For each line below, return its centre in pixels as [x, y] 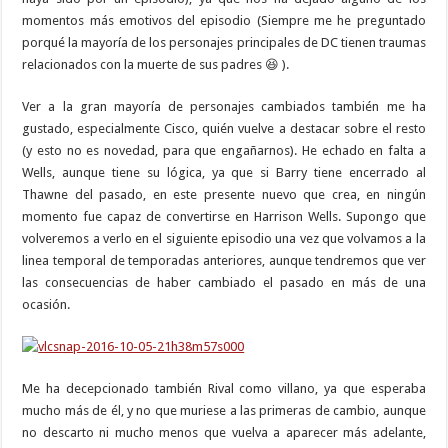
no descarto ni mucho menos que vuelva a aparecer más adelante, [224, 432]
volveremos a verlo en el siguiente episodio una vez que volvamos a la [224, 238]
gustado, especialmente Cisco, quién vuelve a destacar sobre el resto [224, 128]
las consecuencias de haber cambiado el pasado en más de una [224, 282]
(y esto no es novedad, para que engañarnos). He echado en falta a [224, 150]
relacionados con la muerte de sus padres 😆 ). [156, 64]
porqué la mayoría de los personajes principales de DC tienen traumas [224, 42]
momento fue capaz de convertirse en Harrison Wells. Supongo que [224, 216]
